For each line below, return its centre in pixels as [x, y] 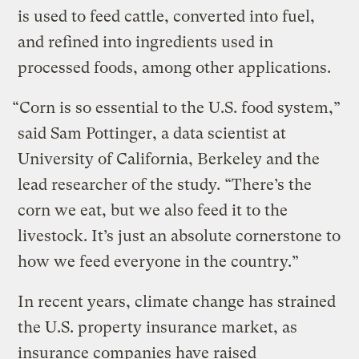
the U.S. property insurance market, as [158, 328]
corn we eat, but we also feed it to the [153, 211]
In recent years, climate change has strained [177, 302]
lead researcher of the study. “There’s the [165, 185]
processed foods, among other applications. [177, 68]
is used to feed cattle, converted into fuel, [167, 17]
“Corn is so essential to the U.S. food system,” [177, 108]
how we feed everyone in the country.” [159, 262]
